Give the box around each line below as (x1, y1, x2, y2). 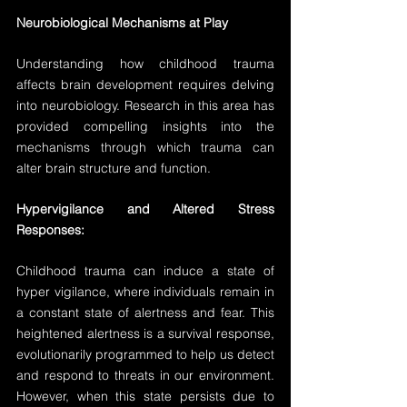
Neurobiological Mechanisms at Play (16, 15, 228, 31)
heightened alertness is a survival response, (16, 325, 274, 342)
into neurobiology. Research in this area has (16, 97, 274, 114)
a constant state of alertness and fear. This (16, 304, 274, 321)
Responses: (16, 222, 84, 238)
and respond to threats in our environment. (16, 367, 274, 383)
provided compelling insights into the (16, 118, 274, 134)
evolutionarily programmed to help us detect (16, 346, 274, 362)
